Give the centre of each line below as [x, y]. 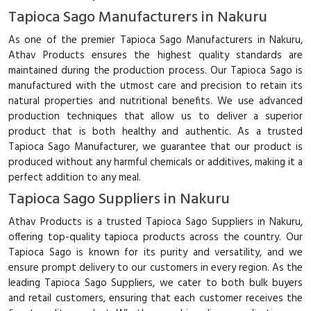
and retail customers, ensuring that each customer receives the [155, 298]
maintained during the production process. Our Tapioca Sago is [155, 70]
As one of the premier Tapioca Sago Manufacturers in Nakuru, [155, 40]
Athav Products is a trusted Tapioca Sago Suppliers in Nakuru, [155, 222]
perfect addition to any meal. [75, 177]
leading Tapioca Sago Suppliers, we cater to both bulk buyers [155, 283]
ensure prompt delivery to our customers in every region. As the [155, 268]
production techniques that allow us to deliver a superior [155, 116]
